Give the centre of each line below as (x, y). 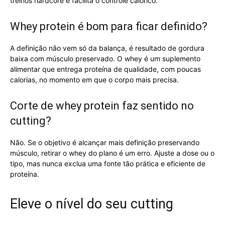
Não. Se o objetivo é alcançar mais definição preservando (105, 142)
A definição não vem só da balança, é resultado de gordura (107, 48)
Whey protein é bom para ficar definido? (109, 26)
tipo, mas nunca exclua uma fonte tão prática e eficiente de (108, 163)
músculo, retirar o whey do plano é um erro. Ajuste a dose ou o (112, 153)
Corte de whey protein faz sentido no (102, 105)
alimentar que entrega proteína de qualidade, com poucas (105, 69)
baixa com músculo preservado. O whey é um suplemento (105, 58)
